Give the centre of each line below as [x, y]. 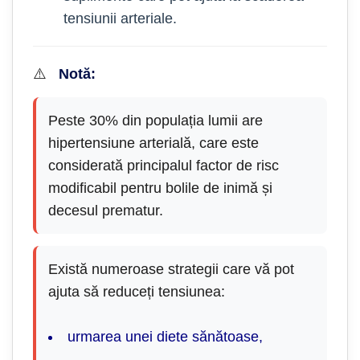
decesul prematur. [106, 210]
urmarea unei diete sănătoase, [165, 336]
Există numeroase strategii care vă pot [171, 269]
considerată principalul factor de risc [164, 165]
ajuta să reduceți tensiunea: [137, 291]
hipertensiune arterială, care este [153, 143]
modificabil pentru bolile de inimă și [160, 188]
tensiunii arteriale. [120, 18]
